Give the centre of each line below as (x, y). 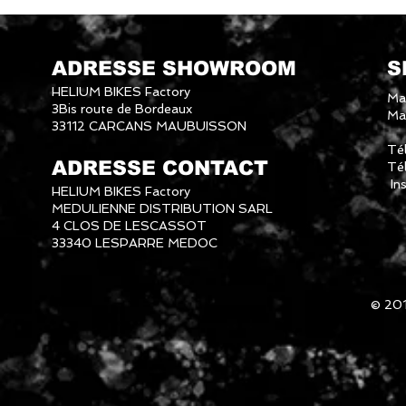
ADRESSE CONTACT (160, 168)
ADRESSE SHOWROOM (174, 68)
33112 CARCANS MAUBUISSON (149, 126)
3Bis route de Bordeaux (122, 108)
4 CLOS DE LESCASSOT (129, 225)
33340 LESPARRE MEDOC (136, 242)
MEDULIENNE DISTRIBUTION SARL (162, 208)
